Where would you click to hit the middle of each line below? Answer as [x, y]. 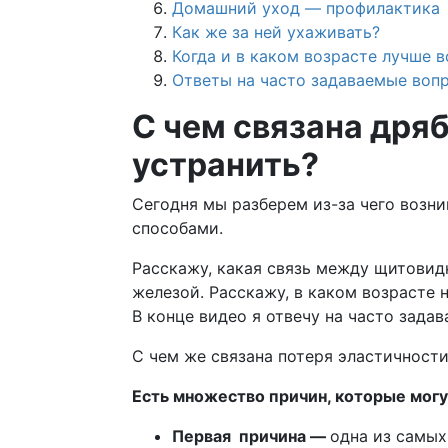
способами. [177, 228]
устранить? [225, 165]
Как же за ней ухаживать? [276, 32]
